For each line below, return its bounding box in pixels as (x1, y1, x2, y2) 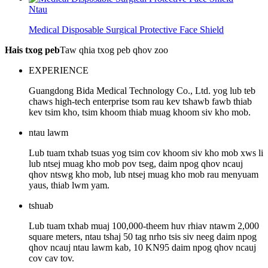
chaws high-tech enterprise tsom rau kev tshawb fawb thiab (29, 96, 252, 106)
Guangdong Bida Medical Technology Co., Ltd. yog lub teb (29, 86, 255, 96)
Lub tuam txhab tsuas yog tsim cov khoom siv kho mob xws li (29, 148, 263, 158)
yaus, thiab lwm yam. (29, 180, 109, 190)
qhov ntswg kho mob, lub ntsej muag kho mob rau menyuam (29, 169, 258, 179)
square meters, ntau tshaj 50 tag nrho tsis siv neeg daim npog (29, 232, 257, 242)
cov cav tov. (29, 253, 74, 263)
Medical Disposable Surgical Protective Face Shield (29, 25, 224, 35)
